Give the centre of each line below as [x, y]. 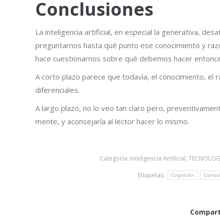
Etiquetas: [152, 175]
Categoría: [115, 158]
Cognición [183, 175]
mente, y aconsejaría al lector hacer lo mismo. [112, 121]
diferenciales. [57, 90]
